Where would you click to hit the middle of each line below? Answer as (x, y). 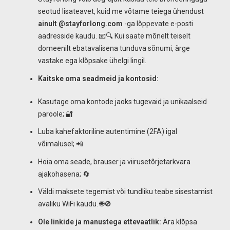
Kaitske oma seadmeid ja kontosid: (98, 78)
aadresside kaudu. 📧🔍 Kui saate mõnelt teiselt (114, 36)
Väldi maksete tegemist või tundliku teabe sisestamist (125, 191)
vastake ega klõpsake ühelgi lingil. (92, 61)
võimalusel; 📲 (61, 144)
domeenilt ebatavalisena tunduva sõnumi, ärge (114, 48)
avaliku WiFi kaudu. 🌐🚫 (75, 204)
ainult (47, 24)
